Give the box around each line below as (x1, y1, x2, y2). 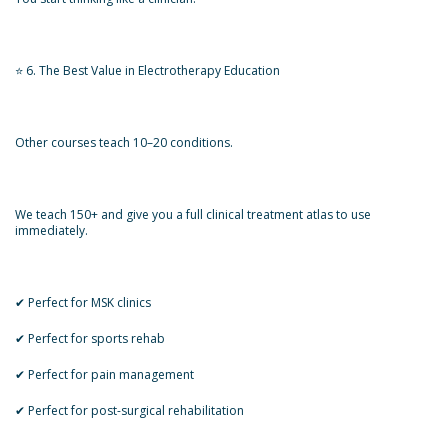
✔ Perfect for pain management (15, 366, 194, 383)
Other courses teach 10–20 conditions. (15, 134, 233, 151)
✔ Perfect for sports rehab (15, 330, 165, 347)
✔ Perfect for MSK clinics (15, 294, 151, 311)
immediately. (15, 222, 88, 239)
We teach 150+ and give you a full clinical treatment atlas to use (15, 206, 371, 223)
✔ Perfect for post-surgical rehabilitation (15, 402, 244, 419)
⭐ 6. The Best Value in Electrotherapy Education (15, 62, 280, 79)
